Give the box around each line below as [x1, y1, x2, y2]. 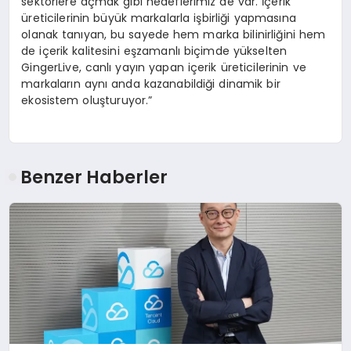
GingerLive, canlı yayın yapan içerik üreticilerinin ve [21, 59, 306, 75]
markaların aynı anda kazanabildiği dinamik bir [21, 75, 280, 92]
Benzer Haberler [20, 165, 168, 190]
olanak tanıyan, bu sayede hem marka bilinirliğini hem [21, 26, 326, 42]
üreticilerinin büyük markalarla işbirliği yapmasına [21, 9, 296, 26]
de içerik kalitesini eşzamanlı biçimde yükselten [21, 42, 288, 59]
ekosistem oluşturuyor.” [21, 92, 153, 108]
